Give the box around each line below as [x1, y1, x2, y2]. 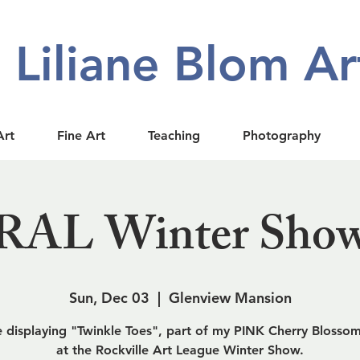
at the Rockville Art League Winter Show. [56, 342, 304, 358]
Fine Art [57, 128, 105, 143]
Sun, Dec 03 [68, 288, 149, 307]
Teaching [148, 128, 200, 143]
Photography [243, 128, 321, 143]
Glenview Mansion [168, 288, 292, 307]
